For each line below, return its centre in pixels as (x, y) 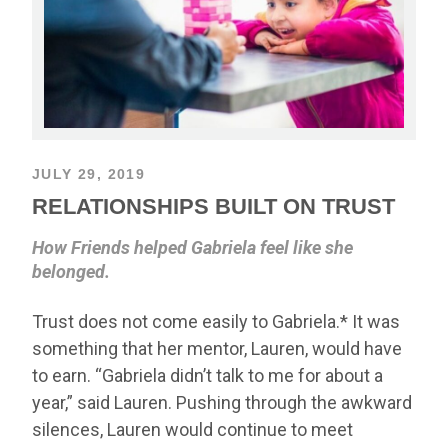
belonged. (71, 271)
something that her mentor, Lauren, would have (217, 348)
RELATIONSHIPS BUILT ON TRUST (213, 206)
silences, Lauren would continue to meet (192, 429)
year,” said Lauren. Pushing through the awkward (222, 402)
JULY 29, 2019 (89, 173)
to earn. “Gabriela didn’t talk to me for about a (207, 375)
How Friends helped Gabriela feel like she (192, 247)
